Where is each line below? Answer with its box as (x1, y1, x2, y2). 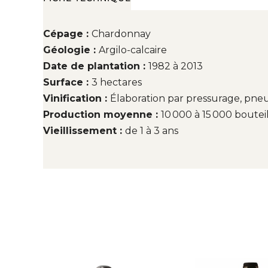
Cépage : (43, 28, 92, 39)
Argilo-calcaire (99, 44, 167, 56)
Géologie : (43, 44, 99, 56)
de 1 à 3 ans (125, 124, 178, 136)
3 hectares (92, 76, 142, 88)
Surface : (43, 76, 92, 88)
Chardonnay (92, 28, 151, 39)
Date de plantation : (43, 60, 148, 72)
